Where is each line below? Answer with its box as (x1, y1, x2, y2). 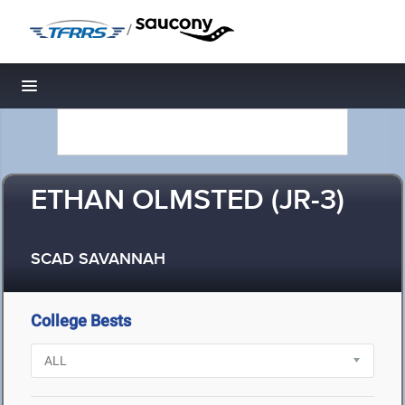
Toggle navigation (30, 81, 152, 100)
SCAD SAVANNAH (31, 250, 165, 270)
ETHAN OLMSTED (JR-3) (31, 183, 344, 220)
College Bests (31, 311, 131, 330)
